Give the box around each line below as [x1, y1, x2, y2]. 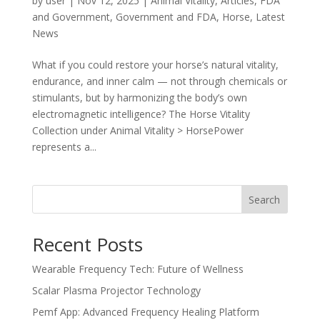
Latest [255, 9, 285, 24]
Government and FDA [115, 9, 216, 24]
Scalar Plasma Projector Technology [31, 283, 201, 297]
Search [249, 192, 281, 206]
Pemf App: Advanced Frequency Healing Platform [31, 304, 259, 319]
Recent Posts [31, 231, 143, 257]
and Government [31, 9, 110, 24]
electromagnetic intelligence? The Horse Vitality [31, 106, 250, 121]
